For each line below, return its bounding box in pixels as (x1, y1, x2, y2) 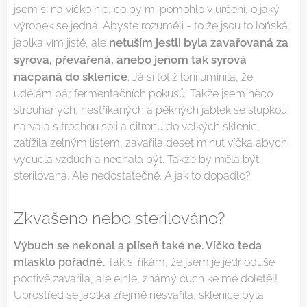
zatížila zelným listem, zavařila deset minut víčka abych (14, 136, 287, 150)
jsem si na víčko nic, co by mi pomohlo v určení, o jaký (14, 3, 280, 16)
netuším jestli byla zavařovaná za (109, 36, 288, 50)
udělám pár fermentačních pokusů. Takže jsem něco (14, 87, 273, 101)
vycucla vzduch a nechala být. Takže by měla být (14, 153, 259, 167)
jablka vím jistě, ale (14, 36, 109, 50)
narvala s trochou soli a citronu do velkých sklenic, (14, 120, 260, 134)
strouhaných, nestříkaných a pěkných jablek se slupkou (14, 103, 287, 117)
